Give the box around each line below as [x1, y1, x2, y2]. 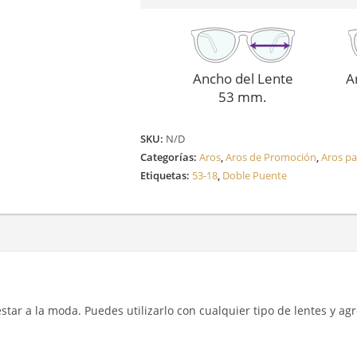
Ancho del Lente [192, 69, 293, 88]
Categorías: [139, 149, 199, 164]
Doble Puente [222, 167, 287, 182]
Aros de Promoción [225, 149, 316, 164]
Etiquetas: [139, 167, 192, 182]
